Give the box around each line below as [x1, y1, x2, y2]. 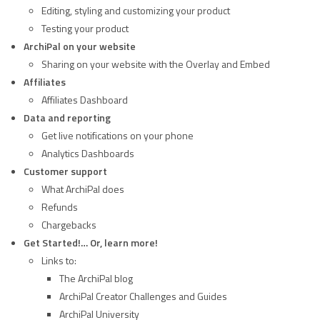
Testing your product [41, 21, 129, 36]
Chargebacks [41, 217, 96, 232]
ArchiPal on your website [24, 39, 136, 54]
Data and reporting [24, 110, 111, 125]
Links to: [41, 253, 76, 268]
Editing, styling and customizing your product [41, 3, 230, 18]
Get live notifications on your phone [41, 128, 194, 143]
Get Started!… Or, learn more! [24, 235, 158, 250]
